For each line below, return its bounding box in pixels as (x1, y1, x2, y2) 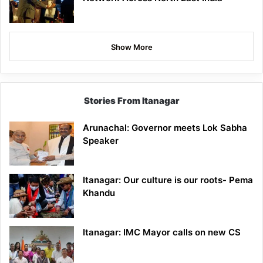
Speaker (83, 135, 119, 147)
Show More (110, 42, 153, 52)
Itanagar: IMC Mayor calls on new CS (83, 227, 241, 238)
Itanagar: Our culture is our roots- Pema (83, 174, 253, 186)
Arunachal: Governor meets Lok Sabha (83, 122, 247, 134)
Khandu (83, 187, 117, 199)
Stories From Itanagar (83, 95, 180, 107)
